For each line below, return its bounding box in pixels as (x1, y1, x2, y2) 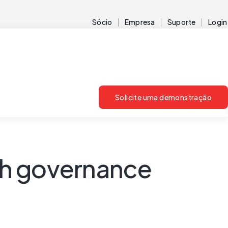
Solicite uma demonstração (115, 93, 212, 102)
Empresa (125, 17, 155, 26)
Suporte (167, 17, 196, 26)
